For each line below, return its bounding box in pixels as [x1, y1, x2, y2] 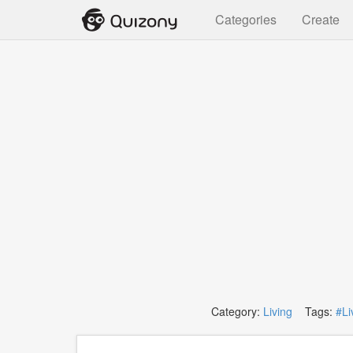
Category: [210, 303, 263, 319]
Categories [215, 10, 277, 28]
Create [302, 10, 340, 28]
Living [262, 303, 292, 319]
